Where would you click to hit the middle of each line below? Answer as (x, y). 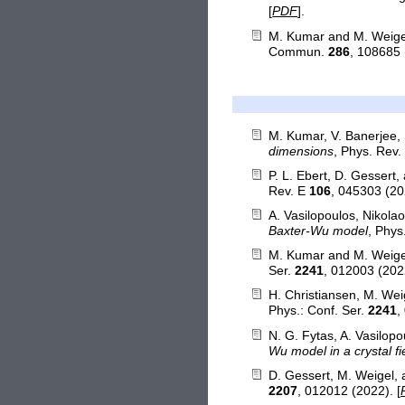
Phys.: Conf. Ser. (319, 311)
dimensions (301, 151)
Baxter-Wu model (319, 231)
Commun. (299, 52)
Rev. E (289, 191)
